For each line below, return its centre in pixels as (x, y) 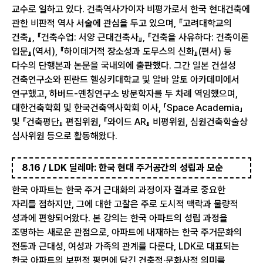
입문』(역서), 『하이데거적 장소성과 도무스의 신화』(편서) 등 (122, 51)
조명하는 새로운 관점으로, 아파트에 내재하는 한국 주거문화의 (127, 232)
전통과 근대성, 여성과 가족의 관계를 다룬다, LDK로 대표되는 (126, 246)
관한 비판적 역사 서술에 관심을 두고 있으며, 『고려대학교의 (122, 23)
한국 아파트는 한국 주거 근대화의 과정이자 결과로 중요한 (119, 190)
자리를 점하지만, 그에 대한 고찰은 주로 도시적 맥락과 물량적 (125, 204)
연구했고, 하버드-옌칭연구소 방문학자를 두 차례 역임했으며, (125, 94)
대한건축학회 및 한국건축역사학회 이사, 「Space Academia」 (127, 108)
